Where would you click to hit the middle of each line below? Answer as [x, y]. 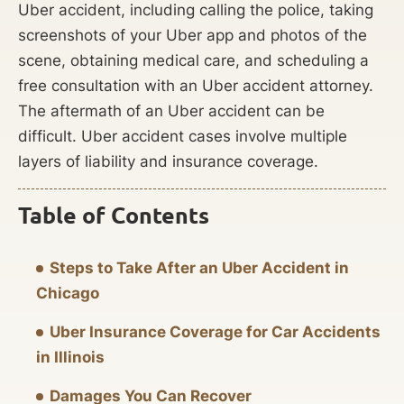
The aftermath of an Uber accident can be [171, 111]
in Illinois [70, 357]
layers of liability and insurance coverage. [168, 162]
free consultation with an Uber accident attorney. [196, 86]
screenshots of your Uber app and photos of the [193, 36]
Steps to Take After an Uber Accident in [199, 267]
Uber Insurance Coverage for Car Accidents [215, 331]
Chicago [68, 293]
